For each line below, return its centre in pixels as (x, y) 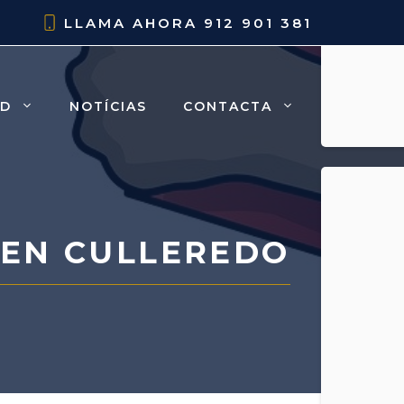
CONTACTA (228, 106)
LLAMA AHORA (134, 23)
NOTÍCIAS (108, 106)
